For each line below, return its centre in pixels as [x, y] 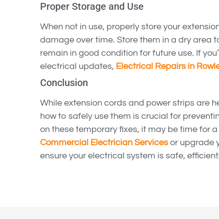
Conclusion [64, 83]
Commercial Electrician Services [104, 143]
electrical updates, [78, 66]
